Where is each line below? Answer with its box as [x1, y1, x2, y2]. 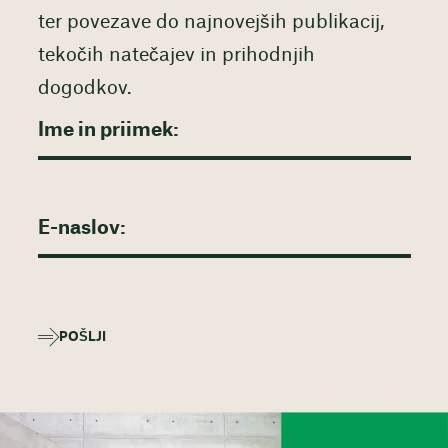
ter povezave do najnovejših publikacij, [37, 13, 384, 33]
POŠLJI [58, 329, 106, 344]
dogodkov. [37, 79, 132, 99]
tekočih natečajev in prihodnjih [37, 46, 315, 66]
